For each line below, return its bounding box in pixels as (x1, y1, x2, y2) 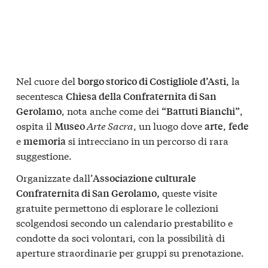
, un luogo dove (133, 118, 205, 132)
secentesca (16, 88, 66, 102)
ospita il (16, 118, 54, 132)
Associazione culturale (93, 171, 196, 185)
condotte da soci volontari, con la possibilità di (16, 230, 225, 245)
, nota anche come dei (62, 103, 162, 117)
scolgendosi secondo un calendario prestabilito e (16, 215, 233, 230)
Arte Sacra (87, 118, 133, 132)
